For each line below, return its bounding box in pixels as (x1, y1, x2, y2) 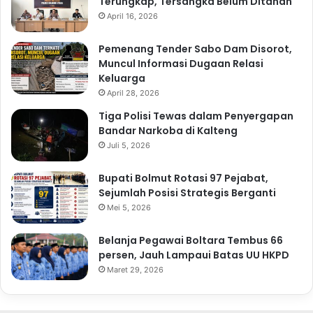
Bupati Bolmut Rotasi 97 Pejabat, (99, 171, 268, 186)
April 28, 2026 (107, 88, 159, 99)
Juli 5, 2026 (107, 140, 150, 151)
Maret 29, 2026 (107, 265, 163, 275)
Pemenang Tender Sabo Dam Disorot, (99, 42, 292, 57)
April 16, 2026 (107, 11, 158, 22)
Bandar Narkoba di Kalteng (99, 124, 238, 138)
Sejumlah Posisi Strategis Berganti (99, 186, 276, 201)
